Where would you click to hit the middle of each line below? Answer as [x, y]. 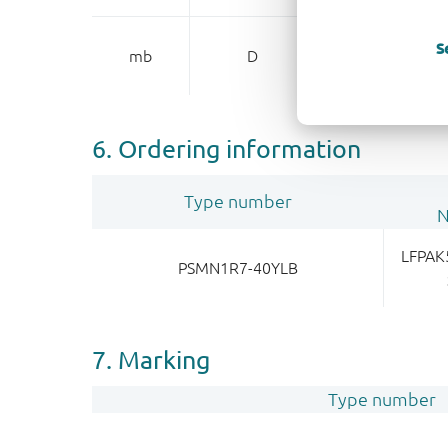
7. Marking [151, 359]
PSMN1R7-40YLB [237, 268]
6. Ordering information [226, 148]
